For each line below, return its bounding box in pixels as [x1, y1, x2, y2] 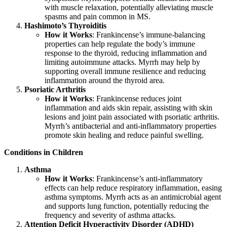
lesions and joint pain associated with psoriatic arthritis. [45, 112, 219, 122]
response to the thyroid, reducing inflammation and [45, 49, 207, 58]
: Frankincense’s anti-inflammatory [92, 174, 203, 183]
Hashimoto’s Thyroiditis [24, 21, 106, 30]
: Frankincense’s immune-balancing [92, 30, 205, 40]
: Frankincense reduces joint [92, 94, 181, 103]
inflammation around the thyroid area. [45, 76, 165, 85]
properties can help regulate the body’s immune [45, 40, 195, 49]
